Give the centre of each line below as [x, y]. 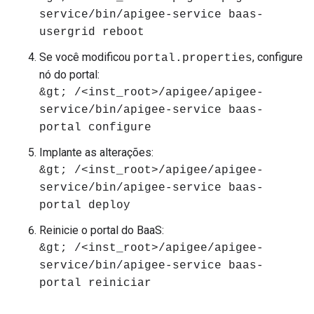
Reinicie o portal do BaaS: [102, 230]
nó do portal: [69, 75]
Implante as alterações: [96, 152]
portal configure [95, 128]
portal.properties [193, 58]
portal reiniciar [95, 283]
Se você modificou [86, 57]
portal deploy [85, 205]
